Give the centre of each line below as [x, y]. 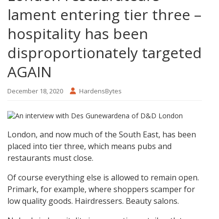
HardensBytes [100, 91]
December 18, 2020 [35, 91]
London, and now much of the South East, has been [102, 135]
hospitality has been [78, 34]
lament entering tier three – [104, 15]
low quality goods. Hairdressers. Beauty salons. [93, 201]
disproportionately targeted [105, 53]
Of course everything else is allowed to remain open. [103, 178]
